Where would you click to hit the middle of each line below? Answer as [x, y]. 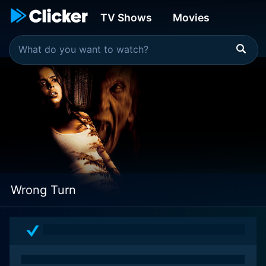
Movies [191, 18]
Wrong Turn [43, 190]
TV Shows [126, 18]
